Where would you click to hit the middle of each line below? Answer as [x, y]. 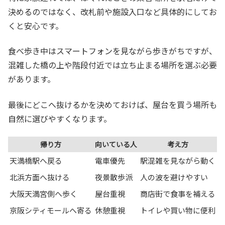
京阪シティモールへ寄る [51, 210]
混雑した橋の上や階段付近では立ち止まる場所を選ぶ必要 [113, 65]
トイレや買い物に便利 [178, 210]
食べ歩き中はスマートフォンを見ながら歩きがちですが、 [113, 51]
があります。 [32, 79]
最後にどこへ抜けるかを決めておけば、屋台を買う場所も [113, 104]
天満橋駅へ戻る [36, 161]
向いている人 [116, 144]
